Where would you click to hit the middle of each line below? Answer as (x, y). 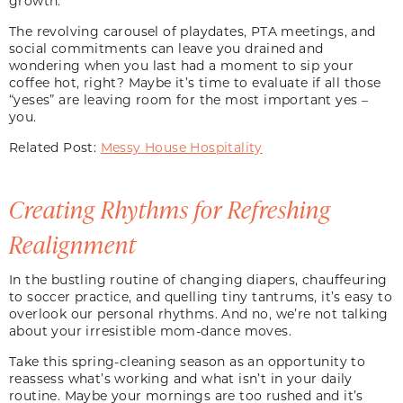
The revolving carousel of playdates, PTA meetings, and (193, 31)
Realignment (73, 244)
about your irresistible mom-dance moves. (152, 330)
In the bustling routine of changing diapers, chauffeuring (198, 279)
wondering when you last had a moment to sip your (182, 65)
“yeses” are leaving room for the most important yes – (189, 99)
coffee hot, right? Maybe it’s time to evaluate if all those (195, 82)
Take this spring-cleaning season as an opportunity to (188, 361)
